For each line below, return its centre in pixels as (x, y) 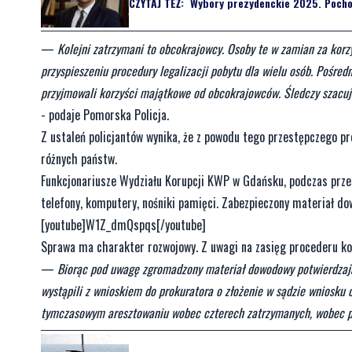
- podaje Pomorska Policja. (105, 115)
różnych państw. (79, 159)
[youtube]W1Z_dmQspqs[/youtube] (123, 225)
